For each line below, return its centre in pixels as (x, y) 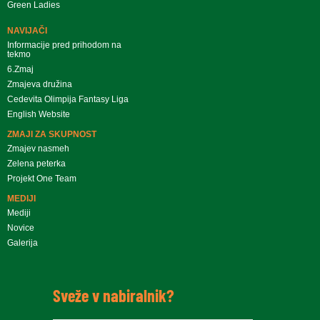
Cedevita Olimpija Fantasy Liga (68, 99)
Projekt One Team (42, 178)
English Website (39, 114)
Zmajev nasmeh (38, 148)
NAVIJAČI (27, 30)
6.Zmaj (20, 69)
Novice (21, 227)
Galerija (22, 242)
